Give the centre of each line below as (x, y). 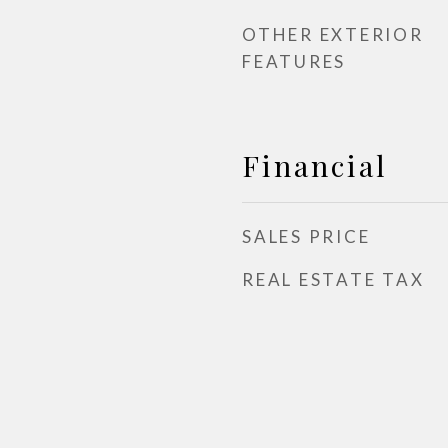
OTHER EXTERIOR (333, 34)
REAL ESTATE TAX (333, 279)
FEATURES (294, 61)
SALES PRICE (306, 236)
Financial (315, 165)
